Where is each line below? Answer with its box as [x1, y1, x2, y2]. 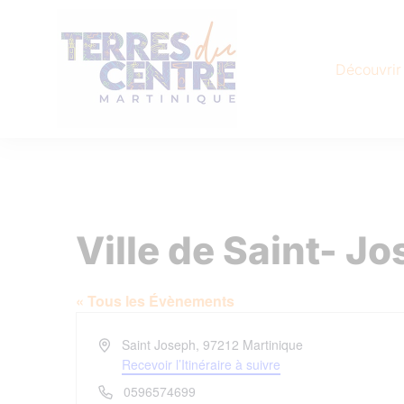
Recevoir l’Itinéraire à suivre [121, 355, 280, 373]
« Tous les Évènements [76, 290, 234, 311]
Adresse [97, 335, 144, 353]
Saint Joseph [121, 335, 196, 353]
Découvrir [335, 60, 401, 78]
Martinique [242, 335, 303, 353]
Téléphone [97, 381, 158, 399]
